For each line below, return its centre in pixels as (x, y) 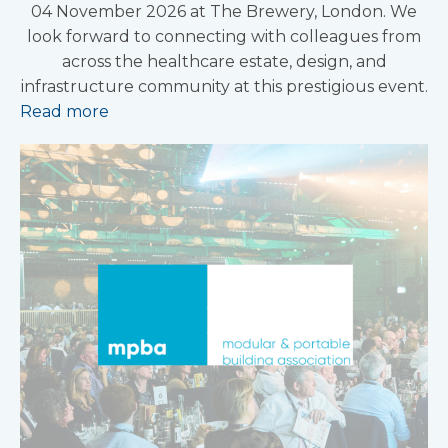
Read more (64, 111)
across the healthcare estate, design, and (224, 61)
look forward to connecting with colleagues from (224, 36)
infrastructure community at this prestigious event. (224, 86)
